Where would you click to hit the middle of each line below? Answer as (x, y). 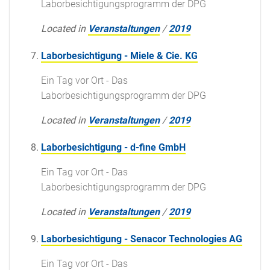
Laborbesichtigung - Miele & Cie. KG (119, 55)
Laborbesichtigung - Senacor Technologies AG (142, 239)
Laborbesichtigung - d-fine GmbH (113, 147)
